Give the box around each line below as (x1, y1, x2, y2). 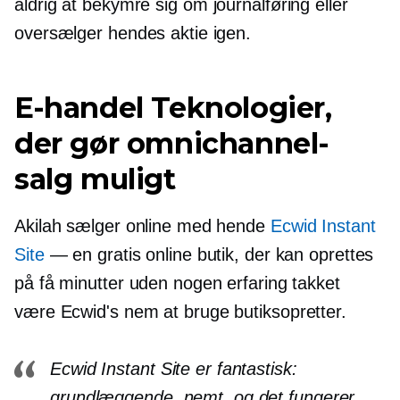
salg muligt (14, 162, 176, 197)
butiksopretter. (229, 302, 346, 322)
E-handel (14, 90, 144, 126)
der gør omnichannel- (14, 126, 330, 162)
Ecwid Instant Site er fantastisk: (50, 359, 297, 379)
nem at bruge (123, 302, 229, 322)
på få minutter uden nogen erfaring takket (14, 273, 340, 294)
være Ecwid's (14, 302, 124, 322)
